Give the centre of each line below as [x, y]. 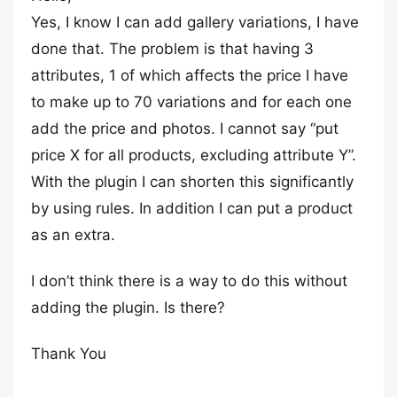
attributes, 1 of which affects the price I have [190, 75]
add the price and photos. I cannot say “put [185, 128]
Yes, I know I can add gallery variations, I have [195, 22]
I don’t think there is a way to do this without [189, 281]
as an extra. [73, 235]
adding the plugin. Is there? [128, 307]
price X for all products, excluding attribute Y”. [194, 155]
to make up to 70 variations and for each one [191, 102]
